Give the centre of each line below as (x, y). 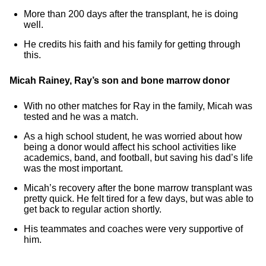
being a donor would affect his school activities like (130, 147)
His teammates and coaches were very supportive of (133, 229)
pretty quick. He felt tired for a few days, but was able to (139, 199)
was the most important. (73, 168)
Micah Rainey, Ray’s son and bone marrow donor (120, 80)
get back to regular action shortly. (93, 209)
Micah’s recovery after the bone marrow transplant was (138, 188)
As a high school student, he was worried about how (133, 136)
